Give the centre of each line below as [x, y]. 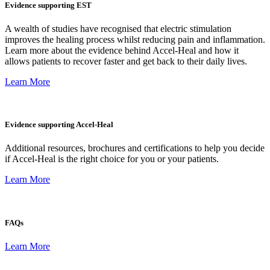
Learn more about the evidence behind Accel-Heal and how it [122, 50]
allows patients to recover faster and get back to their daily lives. [126, 61]
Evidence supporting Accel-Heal [59, 125]
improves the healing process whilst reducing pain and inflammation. [135, 39]
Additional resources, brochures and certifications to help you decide [135, 148]
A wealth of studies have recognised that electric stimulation [118, 29]
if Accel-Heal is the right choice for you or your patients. [112, 159]
